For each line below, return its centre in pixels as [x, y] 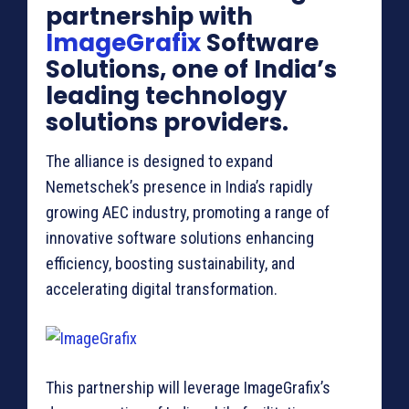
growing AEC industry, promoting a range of [188, 213]
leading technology [166, 96]
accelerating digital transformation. [162, 289]
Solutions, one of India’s [191, 70]
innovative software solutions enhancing [180, 238]
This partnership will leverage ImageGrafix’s [188, 388]
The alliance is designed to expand [159, 162]
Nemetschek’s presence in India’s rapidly [179, 187]
